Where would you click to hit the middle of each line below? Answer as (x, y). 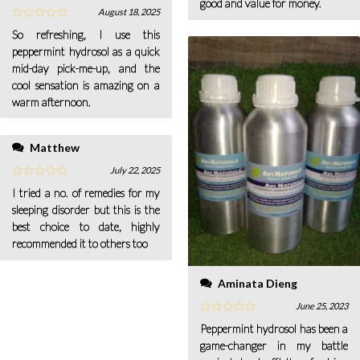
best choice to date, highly (86, 226)
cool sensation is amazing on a (86, 84)
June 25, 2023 (322, 305)
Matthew (55, 147)
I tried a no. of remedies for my (86, 192)
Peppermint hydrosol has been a (274, 328)
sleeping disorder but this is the (86, 209)
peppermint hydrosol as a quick (86, 51)
